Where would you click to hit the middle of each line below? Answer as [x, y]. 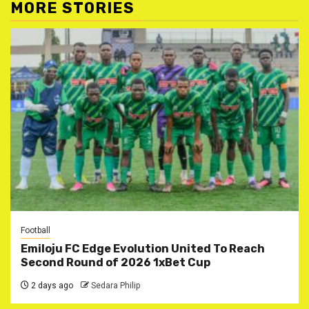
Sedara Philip [116, 285]
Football [36, 230]
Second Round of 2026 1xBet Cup [116, 262]
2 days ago [51, 285]
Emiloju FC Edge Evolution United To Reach [143, 248]
